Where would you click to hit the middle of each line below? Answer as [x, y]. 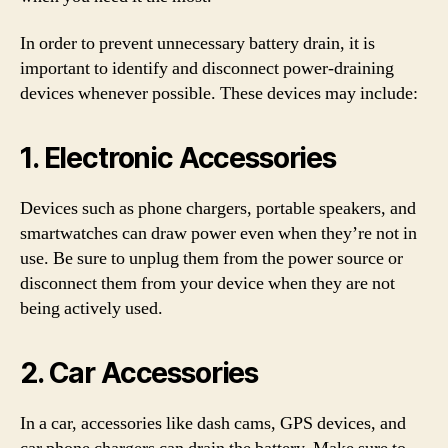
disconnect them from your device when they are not [207, 283]
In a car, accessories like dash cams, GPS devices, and [213, 423]
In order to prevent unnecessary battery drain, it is [197, 43]
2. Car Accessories [139, 373]
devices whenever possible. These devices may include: [219, 93]
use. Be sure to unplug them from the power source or [211, 258]
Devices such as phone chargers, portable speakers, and [218, 208]
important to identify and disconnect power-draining [207, 68]
